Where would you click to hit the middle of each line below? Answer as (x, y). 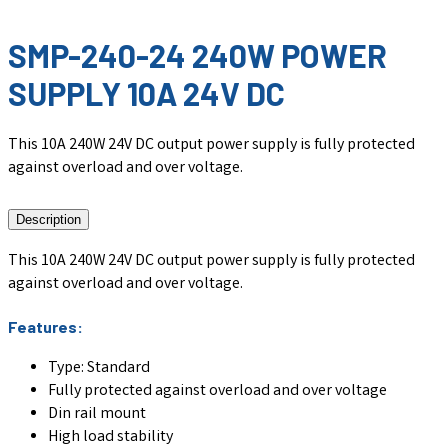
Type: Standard (99, 369)
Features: (45, 326)
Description (48, 219)
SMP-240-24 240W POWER (197, 55)
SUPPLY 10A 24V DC (146, 93)
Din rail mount (97, 415)
